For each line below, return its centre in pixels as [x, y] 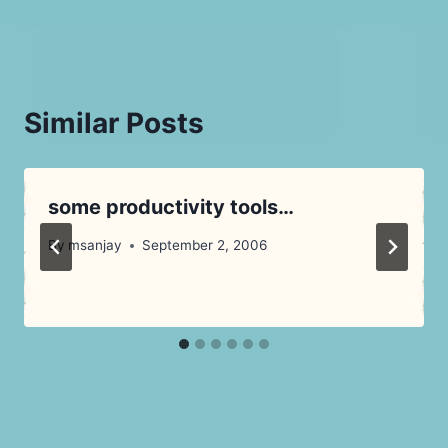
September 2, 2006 [205, 245]
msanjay [95, 245]
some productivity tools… [171, 206]
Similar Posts [114, 122]
